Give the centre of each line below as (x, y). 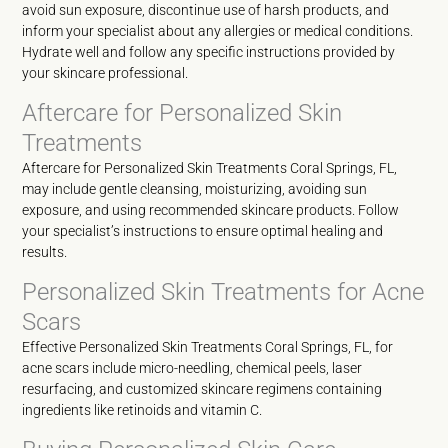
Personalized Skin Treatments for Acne (223, 292)
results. (45, 252)
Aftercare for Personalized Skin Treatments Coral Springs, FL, (210, 168)
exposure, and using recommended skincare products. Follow (211, 210)
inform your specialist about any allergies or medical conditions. (218, 31)
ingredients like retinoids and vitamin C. (142, 410)
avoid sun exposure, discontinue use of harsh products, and (206, 10)
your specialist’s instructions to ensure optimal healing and (203, 231)
